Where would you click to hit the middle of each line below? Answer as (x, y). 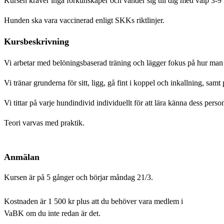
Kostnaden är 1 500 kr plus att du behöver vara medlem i (93, 201)
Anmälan (22, 157)
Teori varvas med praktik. (44, 123)
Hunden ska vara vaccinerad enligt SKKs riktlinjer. (84, 20)
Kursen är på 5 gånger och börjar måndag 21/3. (78, 177)
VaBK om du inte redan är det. (52, 213)
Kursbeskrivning (36, 42)
